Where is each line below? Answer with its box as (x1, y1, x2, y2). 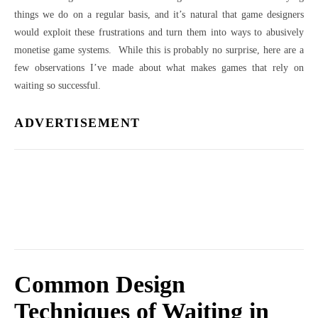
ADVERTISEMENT (14, 116, 141, 130)
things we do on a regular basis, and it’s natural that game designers (14, 9, 304, 20)
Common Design (14, 271, 185, 297)
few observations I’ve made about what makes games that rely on (14, 62, 304, 73)
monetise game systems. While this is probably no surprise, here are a (14, 45, 304, 55)
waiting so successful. (14, 80, 101, 91)
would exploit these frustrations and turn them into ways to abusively (14, 27, 304, 38)
